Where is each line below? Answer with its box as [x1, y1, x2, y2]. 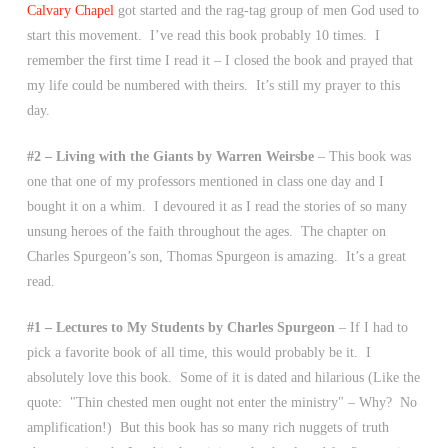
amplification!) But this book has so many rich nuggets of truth [26, 420, 389, 435]
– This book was [313, 149, 411, 164]
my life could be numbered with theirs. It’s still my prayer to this [26, 78, 400, 93]
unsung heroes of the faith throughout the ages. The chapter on [26, 224, 386, 239]
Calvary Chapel [26, 3, 114, 18]
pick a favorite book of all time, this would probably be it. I [26, 345, 371, 360]
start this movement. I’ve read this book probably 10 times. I [26, 28, 380, 43]
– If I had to [334, 320, 408, 335]
